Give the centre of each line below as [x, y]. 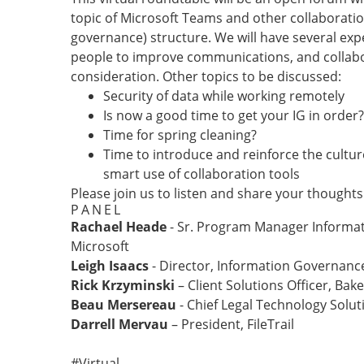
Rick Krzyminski [123, 285]
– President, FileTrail [231, 324]
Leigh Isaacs [110, 266]
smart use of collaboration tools [201, 174]
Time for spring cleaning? [180, 135]
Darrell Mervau [119, 324]
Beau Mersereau [123, 305]
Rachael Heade [119, 227]
